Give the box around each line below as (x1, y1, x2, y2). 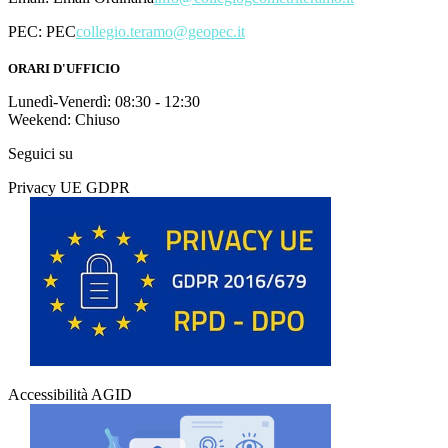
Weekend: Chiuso (8, 110, 120, 128)
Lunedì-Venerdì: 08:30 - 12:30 (8, 92, 200, 110)
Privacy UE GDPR (8, 178, 130, 196)
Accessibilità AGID (8, 385, 132, 403)
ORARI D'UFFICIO (8, 60, 120, 76)
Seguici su (8, 144, 73, 162)
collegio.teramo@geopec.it (76, 22, 245, 40)
